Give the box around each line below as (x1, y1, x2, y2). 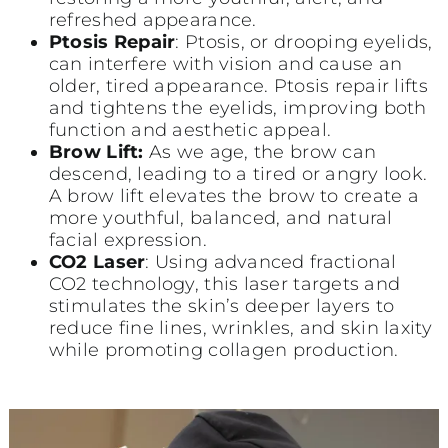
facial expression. (48, 228, 207, 251)
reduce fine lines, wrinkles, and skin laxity (48, 316, 432, 339)
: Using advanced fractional (145, 250, 397, 273)
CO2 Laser (48, 250, 146, 273)
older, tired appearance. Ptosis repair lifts (48, 74, 428, 97)
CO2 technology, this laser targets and (48, 272, 401, 295)
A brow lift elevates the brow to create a (48, 184, 420, 207)
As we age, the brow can (143, 140, 377, 163)
